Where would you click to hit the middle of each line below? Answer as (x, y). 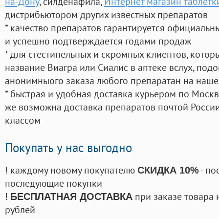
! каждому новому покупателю (71, 170)
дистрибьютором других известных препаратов (106, 15)
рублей (20, 210)
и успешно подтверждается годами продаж (98, 41)
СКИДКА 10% (168, 170)
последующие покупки (54, 183)
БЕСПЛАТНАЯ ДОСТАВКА (71, 197)
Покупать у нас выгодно (68, 148)
